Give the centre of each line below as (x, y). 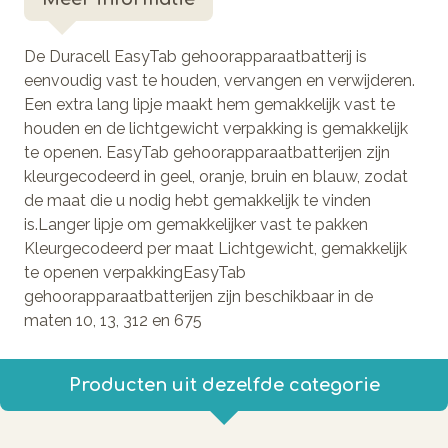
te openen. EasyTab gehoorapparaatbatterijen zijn (207, 152)
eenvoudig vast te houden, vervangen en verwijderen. (219, 80)
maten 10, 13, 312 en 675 (113, 320)
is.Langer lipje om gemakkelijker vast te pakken (196, 224)
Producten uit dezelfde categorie (224, 384)
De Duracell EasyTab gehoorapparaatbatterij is (195, 56)
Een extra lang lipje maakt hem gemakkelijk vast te (209, 104)
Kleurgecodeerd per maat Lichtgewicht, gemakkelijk (215, 248)
